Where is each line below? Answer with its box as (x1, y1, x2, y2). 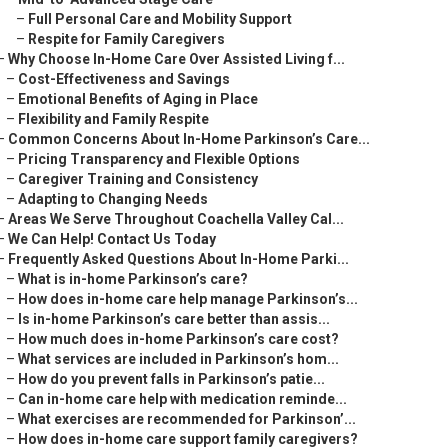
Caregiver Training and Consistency (18, 171, 258, 187)
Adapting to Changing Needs (18, 191, 208, 207)
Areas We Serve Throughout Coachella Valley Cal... (8, 211, 344, 227)
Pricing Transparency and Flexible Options (18, 151, 300, 167)
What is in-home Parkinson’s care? (18, 271, 248, 287)
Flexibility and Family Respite (18, 111, 209, 127)
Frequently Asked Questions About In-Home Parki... (8, 251, 349, 267)
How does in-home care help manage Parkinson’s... (18, 291, 358, 307)
